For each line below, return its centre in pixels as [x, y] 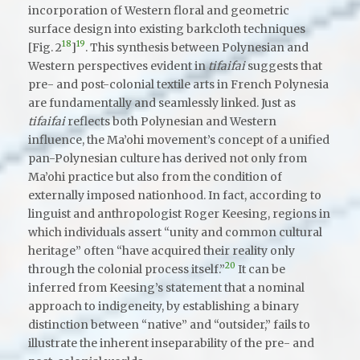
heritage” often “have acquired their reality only [162, 250]
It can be [260, 269]
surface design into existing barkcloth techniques [167, 29]
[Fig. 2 [45, 47]
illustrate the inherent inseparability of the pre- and [171, 343]
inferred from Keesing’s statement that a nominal [166, 287]
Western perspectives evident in [118, 65]
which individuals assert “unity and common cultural [175, 232]
